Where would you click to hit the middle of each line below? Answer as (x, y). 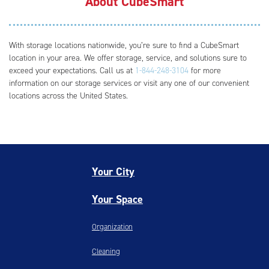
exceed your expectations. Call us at (72, 71)
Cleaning (106, 252)
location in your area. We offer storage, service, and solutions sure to (128, 58)
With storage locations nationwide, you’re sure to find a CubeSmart (124, 46)
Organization (112, 227)
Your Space (117, 200)
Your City (113, 172)
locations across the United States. (68, 96)
